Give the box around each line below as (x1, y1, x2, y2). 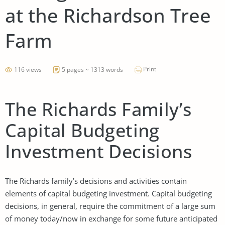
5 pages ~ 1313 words (62, 65, 123, 74)
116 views (14, 65, 42, 74)
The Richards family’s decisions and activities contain (5, 175, 187, 186)
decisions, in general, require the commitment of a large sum (5, 200, 215, 211)
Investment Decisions (5, 139, 192, 164)
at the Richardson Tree (5, 2, 211, 28)
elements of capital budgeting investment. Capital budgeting (5, 188, 212, 198)
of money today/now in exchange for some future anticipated (5, 213, 217, 223)
